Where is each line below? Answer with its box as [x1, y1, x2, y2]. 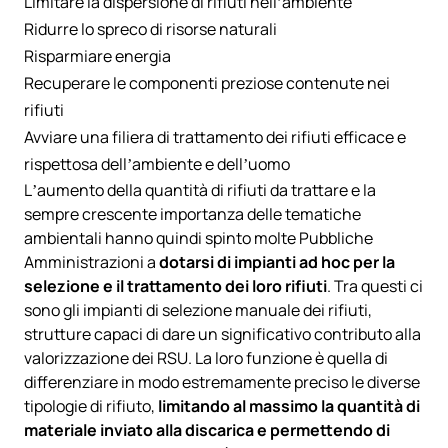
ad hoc [299, 250, 350, 273]
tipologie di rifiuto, [24, 394, 158, 417]
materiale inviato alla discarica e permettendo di [24, 418, 390, 441]
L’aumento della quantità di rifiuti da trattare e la [24, 178, 376, 201]
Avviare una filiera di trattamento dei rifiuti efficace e [24, 125, 406, 148]
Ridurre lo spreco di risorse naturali [24, 17, 277, 40]
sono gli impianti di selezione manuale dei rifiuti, [24, 298, 372, 321]
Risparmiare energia [24, 44, 174, 67]
